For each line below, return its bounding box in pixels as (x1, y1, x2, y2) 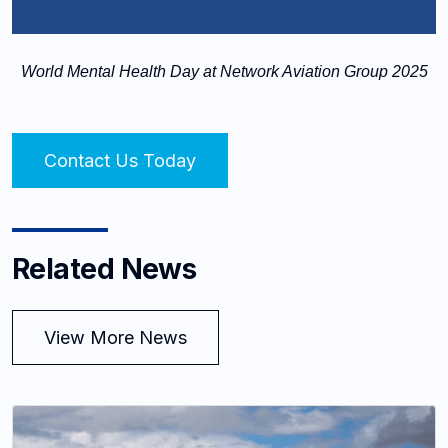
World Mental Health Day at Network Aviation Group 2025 (20, 63, 428, 81)
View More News (44, 327, 187, 349)
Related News (12, 252, 197, 287)
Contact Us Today (44, 150, 196, 172)
